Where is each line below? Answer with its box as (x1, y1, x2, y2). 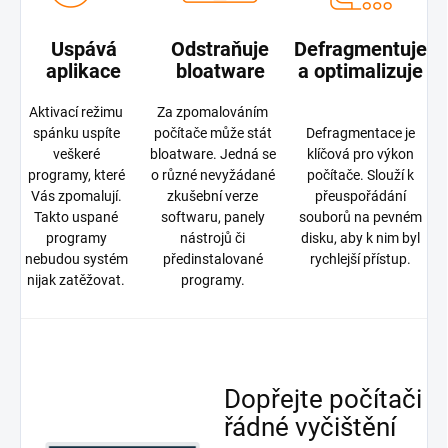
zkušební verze (167, 188, 258, 205)
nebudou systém (24, 251, 128, 268)
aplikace (46, 59, 121, 84)
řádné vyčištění (224, 411, 396, 442)
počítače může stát (153, 125, 272, 142)
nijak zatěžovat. (27, 272, 125, 289)
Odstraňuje (171, 37, 269, 62)
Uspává (50, 37, 117, 62)
